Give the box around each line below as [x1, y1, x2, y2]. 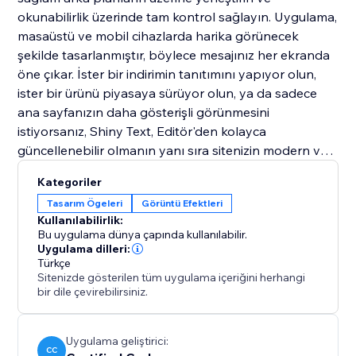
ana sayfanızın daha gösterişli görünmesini [17, 104, 270, 121]
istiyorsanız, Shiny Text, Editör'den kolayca [17, 123, 267, 140]
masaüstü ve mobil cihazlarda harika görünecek [17, 28, 300, 44]
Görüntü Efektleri [141, 197, 223, 210]
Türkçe [37, 256, 72, 271]
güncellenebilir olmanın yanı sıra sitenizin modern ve [17, 142, 328, 159]
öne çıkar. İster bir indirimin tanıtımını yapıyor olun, [17, 66, 317, 83]
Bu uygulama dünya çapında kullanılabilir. [37, 227, 248, 242]
